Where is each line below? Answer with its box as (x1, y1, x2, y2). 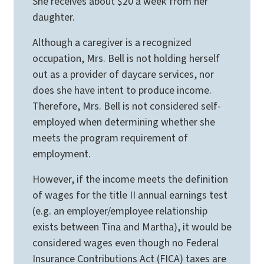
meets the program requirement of (32, 130, 188, 146)
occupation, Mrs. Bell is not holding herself (32, 51, 220, 66)
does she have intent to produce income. (32, 82, 212, 98)
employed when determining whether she (32, 114, 215, 130)
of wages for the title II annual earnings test (32, 187, 227, 203)
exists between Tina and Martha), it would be (32, 219, 232, 235)
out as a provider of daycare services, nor (32, 67, 214, 82)
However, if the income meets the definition (32, 171, 228, 187)
